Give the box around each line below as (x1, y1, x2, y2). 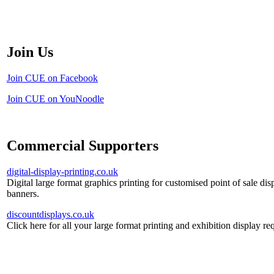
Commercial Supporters (7, 137, 158, 154)
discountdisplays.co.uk (7, 209, 94, 220)
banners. (7, 188, 39, 199)
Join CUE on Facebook (7, 72, 98, 83)
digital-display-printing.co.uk (7, 166, 118, 177)
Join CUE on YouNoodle (7, 93, 104, 104)
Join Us (7, 43, 53, 60)
